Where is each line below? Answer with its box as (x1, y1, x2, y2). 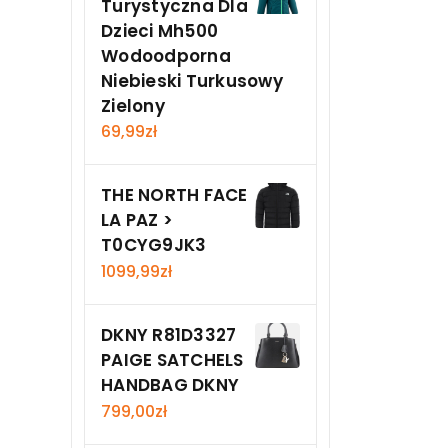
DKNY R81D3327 (101, 322, 237, 347)
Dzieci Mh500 (101, 18, 218, 43)
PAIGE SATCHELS (101, 347, 244, 372)
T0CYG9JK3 (101, 233, 207, 258)
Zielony (101, 93, 165, 118)
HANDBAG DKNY (101, 372, 239, 397)
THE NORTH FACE (101, 183, 248, 208)
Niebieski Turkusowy (101, 68, 283, 93)
